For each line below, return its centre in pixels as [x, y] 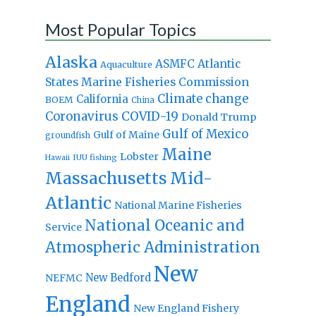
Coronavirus [81, 116]
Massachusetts [106, 178]
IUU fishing [95, 157]
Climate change [202, 99]
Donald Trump [219, 117]
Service [63, 227]
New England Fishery [186, 308]
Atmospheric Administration [152, 247]
